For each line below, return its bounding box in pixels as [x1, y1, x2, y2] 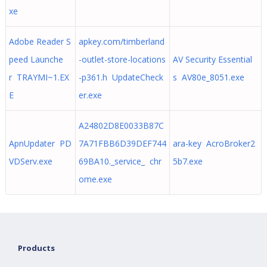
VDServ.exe [8, 156, 52, 167]
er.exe [78, 89, 102, 101]
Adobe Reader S [8, 36, 71, 47]
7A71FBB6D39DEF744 [78, 138, 166, 149]
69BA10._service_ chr [78, 156, 162, 167]
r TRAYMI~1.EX [8, 72, 69, 83]
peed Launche [8, 54, 63, 65]
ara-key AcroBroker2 [172, 138, 255, 149]
